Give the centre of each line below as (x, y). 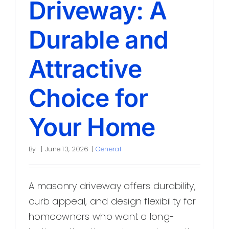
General (108, 149)
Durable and (99, 39)
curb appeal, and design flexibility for (112, 201)
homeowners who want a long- (102, 216)
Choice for (88, 98)
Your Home (92, 127)
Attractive (85, 68)
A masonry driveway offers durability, (112, 186)
